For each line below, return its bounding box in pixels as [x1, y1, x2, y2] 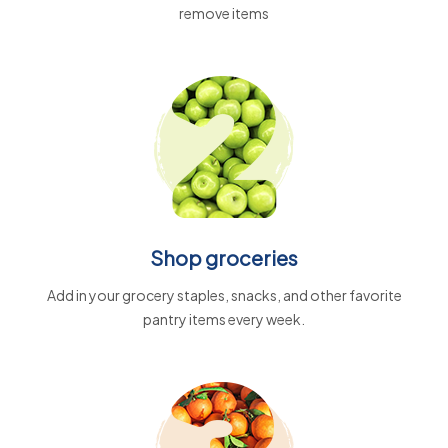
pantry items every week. [143, 310, 305, 328]
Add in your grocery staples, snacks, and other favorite [46, 286, 402, 304]
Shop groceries [150, 245, 298, 270]
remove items [179, 4, 269, 22]
